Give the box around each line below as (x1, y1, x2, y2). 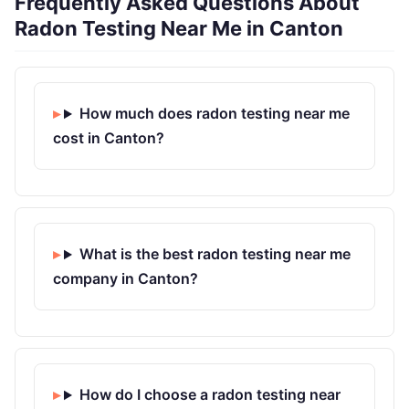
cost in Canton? (53, 129, 164, 148)
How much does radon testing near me (79, 104, 350, 123)
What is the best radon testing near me (79, 245, 351, 264)
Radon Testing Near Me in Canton (15, 16, 343, 41)
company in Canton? (53, 269, 198, 288)
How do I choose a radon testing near (79, 385, 341, 404)
